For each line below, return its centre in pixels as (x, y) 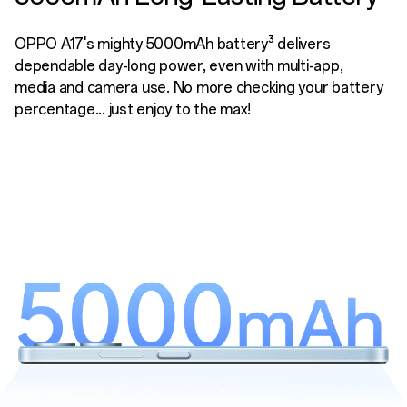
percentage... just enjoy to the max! (133, 109)
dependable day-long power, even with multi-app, (179, 65)
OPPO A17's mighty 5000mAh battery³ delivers (173, 44)
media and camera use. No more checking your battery (199, 87)
